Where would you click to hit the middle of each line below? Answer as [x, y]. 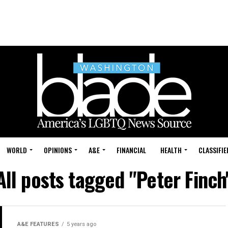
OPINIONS [58, 150]
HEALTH [171, 150]
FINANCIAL [131, 150]
